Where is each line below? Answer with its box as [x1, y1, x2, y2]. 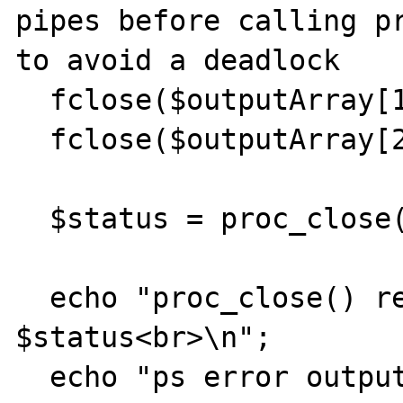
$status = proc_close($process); [15, 201, 50, 235]
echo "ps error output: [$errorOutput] [15, 360, 50, 393]
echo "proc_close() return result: [15, 281, 50, 314]
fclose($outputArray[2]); [15, 122, 50, 156]
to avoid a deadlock [15, 43, 341, 76]
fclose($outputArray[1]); [15, 83, 50, 116]
